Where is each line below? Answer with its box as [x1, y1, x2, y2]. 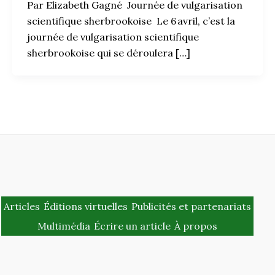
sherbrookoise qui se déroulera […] [27, 46, 190, 59]
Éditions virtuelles [43, 199, 128, 212]
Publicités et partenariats [131, 199, 251, 212]
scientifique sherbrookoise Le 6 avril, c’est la [27, 14, 235, 27]
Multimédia [37, 219, 90, 232]
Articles [3, 199, 40, 212]
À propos [174, 219, 217, 232]
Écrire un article [93, 219, 171, 232]
